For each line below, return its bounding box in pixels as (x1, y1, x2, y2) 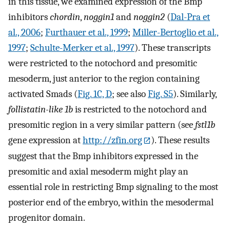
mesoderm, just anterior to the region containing (8, 72, 200, 84)
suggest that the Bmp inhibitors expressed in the (8, 150, 198, 162)
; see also (112, 88, 148, 100)
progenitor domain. (8, 212, 85, 224)
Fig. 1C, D (78, 88, 112, 100)
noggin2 (133, 11, 165, 23)
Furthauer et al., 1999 (45, 26, 128, 38)
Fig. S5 (148, 88, 173, 100)
